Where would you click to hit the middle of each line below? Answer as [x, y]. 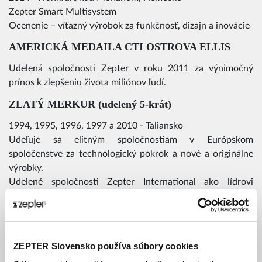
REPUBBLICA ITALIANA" [73, 233]
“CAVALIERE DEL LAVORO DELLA [131, 217]
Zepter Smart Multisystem [63, 12]
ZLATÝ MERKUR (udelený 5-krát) [90, 104]
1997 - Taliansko [42, 255]
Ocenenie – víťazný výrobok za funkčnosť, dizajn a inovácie [129, 26]
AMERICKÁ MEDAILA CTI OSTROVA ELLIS [120, 47]
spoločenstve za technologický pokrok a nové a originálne [131, 154]
